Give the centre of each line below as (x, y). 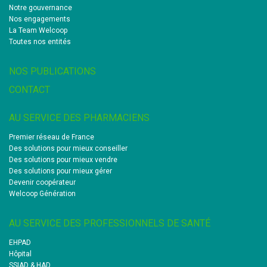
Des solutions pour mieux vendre (63, 160)
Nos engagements (40, 19)
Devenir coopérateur (42, 182)
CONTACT (30, 90)
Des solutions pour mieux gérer (60, 171)
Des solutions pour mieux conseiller (68, 148)
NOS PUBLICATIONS (52, 71)
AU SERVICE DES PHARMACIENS (79, 118)
